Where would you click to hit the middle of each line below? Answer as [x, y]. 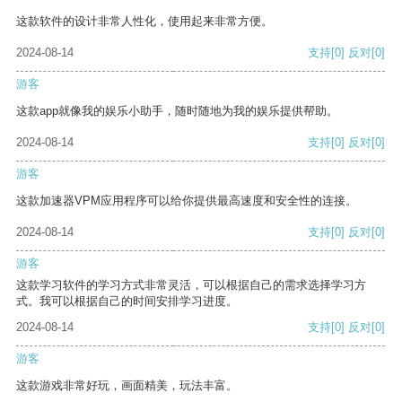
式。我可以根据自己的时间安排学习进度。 [127, 301]
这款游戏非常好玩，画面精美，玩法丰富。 [127, 386]
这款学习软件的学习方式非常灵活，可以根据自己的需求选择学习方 [191, 285]
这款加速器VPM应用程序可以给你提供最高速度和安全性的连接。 [187, 201]
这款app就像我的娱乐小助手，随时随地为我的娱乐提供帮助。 [177, 111]
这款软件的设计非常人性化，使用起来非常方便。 [144, 22]
